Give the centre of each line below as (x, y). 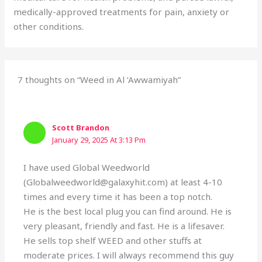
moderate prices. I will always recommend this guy (129, 255)
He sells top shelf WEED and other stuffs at (113, 240)
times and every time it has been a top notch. (118, 196)
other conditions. (49, 26)
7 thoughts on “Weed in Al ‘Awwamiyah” (99, 80)
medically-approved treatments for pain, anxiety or (122, 12)
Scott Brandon (81, 128)
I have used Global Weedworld (87, 167)
